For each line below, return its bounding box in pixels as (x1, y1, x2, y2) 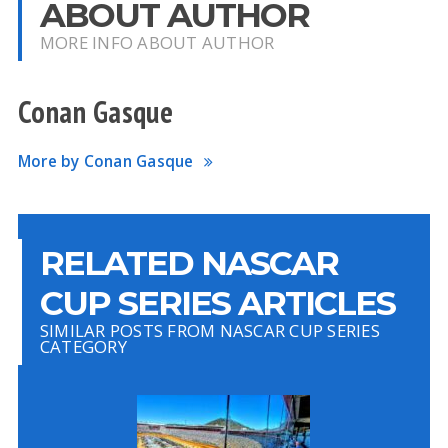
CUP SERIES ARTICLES (39, 282, 395, 323)
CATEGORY (39, 335, 127, 358)
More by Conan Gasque (17, 151, 194, 172)
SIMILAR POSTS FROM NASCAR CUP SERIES (39, 319, 380, 342)
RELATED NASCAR (39, 242, 338, 283)
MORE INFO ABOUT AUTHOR (39, 31, 275, 54)
